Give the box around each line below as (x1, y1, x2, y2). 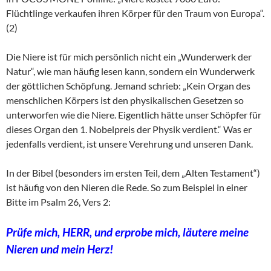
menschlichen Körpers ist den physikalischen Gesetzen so (6, 94, 244, 106)
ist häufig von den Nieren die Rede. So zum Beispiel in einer (6, 181, 247, 193)
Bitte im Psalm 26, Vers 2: (6, 195, 111, 207)
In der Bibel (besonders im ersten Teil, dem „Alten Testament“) (6, 166, 260, 178)
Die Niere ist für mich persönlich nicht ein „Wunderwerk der (6, 50, 252, 62)
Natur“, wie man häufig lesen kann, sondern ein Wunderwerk (6, 65, 255, 77)
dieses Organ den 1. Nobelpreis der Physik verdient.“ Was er (6, 123, 252, 135)
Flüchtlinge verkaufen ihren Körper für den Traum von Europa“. (6, 7, 264, 19)
